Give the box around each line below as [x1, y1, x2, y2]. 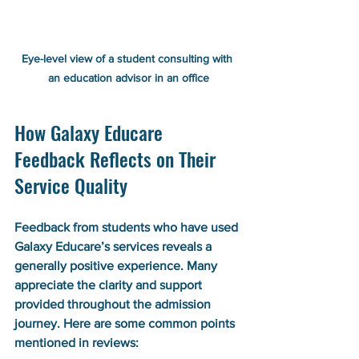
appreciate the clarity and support [14, 277, 205, 292]
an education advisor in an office [47, 71, 209, 84]
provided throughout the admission [14, 296, 214, 311]
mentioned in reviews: [14, 335, 139, 349]
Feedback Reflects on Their [14, 143, 220, 173]
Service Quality [14, 170, 127, 200]
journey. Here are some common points [14, 316, 238, 330]
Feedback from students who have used [14, 220, 241, 234]
